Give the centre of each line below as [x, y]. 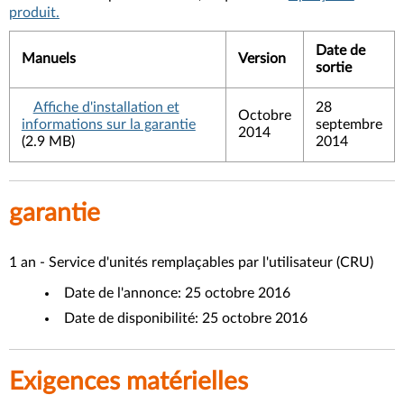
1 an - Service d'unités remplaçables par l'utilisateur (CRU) [191, 263]
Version [262, 59]
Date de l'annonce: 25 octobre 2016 [177, 294]
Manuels [48, 59]
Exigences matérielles [129, 382]
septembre [349, 125]
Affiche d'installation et [106, 108]
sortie [333, 68]
